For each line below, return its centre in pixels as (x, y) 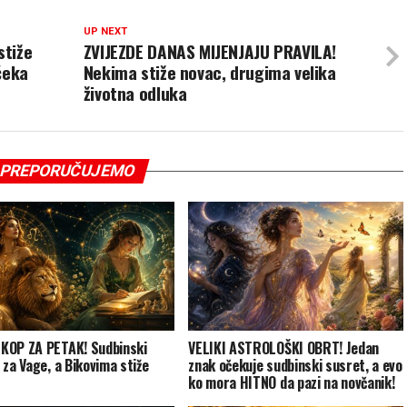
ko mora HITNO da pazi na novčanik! (292, 383)
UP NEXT (105, 32)
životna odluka (135, 94)
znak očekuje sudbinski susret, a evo (295, 366)
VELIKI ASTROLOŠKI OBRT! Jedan (284, 348)
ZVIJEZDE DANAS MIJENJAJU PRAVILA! (210, 52)
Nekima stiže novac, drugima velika (209, 73)
